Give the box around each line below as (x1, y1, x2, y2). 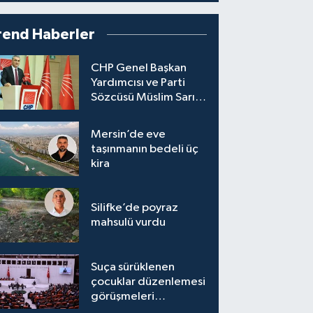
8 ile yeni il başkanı (91, 105, 186, 118)
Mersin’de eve (91, 128, 166, 140)
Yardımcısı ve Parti (91, 76, 186, 89)
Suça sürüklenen (91, 261, 175, 273)
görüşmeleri (91, 290, 155, 303)
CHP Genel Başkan (91, 61, 187, 74)
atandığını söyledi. (91, 120, 188, 133)
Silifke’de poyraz (91, 202, 179, 214)
